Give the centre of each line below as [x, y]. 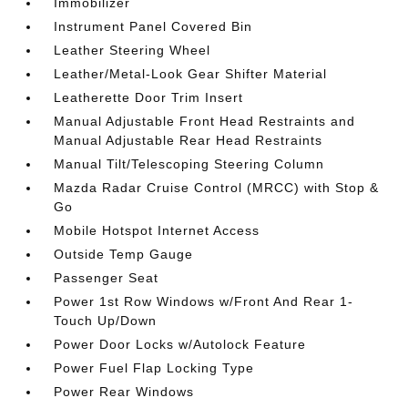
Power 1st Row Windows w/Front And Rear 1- [204, 301]
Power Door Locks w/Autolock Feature [180, 344]
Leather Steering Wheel [133, 50]
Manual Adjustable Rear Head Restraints [189, 140]
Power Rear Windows [124, 391]
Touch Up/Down [106, 320]
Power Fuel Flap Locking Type [154, 367]
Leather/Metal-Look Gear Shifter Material [191, 73]
